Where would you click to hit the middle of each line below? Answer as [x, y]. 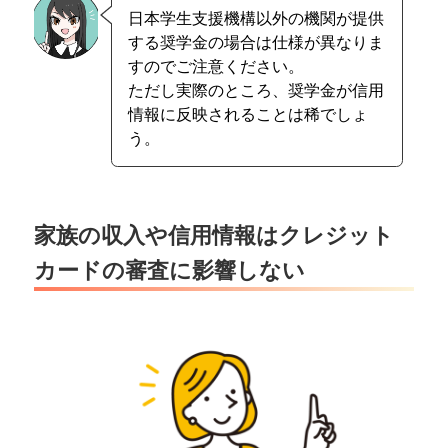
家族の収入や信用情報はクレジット [214, 233]
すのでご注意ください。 [215, 66]
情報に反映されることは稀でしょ [247, 114]
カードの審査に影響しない [170, 268]
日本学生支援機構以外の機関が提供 [255, 18]
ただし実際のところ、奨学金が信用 [255, 90]
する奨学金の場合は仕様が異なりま [255, 42]
